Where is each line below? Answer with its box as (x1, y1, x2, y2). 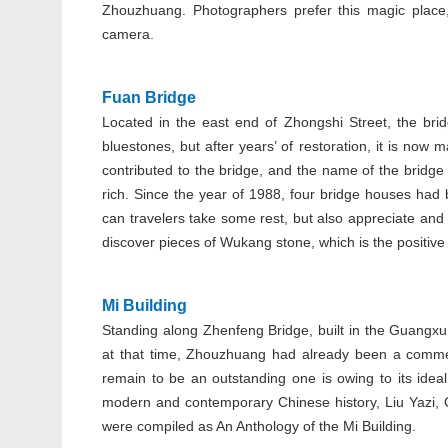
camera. (102, 26, 158, 42)
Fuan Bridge (102, 89, 196, 106)
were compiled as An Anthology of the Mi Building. (102, 418, 416, 434)
